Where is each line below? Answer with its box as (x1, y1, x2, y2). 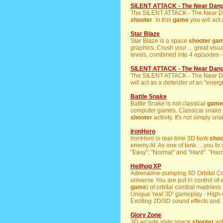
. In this (152, 16, 173, 23)
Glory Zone (130, 212, 161, 219)
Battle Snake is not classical (130, 100, 207, 107)
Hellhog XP (130, 163, 161, 170)
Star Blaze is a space (130, 37, 189, 44)
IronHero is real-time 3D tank (130, 135, 210, 142)
